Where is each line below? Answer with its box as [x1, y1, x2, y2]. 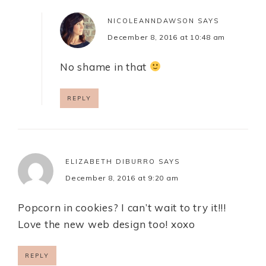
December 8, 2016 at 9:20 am [65, 173, 179, 182]
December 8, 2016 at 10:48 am [107, 32, 225, 42]
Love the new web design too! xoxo [18, 217, 195, 230]
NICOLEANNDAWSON [107, 16, 195, 25]
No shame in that [60, 60, 150, 73]
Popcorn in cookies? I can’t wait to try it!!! [18, 201, 226, 214]
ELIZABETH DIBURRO [65, 157, 156, 166]
